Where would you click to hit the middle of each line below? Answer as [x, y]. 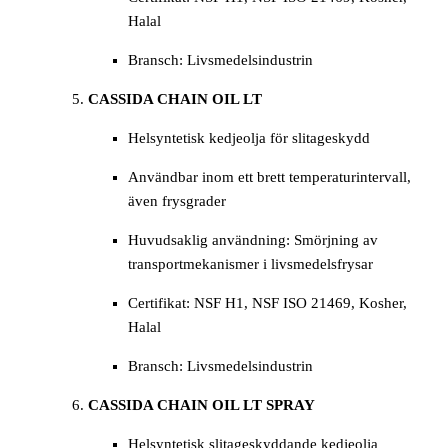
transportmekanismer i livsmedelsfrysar [250, 264]
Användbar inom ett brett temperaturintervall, [269, 177]
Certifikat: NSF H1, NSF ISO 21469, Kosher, [267, 303]
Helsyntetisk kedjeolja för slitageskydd [249, 138]
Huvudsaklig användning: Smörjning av [253, 240]
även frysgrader [177, 201]
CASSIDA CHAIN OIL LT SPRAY [201, 405]
